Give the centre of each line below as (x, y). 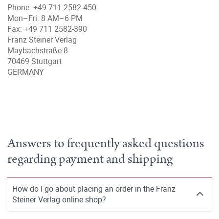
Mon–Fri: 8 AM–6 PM (45, 18)
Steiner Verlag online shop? (59, 199)
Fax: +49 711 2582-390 (47, 29)
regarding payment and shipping (90, 159)
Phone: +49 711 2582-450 (52, 7)
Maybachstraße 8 (38, 50)
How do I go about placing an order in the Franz (94, 189)
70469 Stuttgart (34, 61)
